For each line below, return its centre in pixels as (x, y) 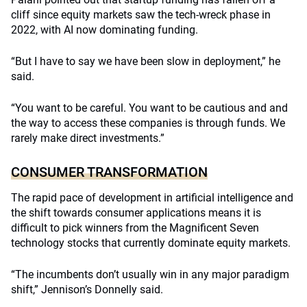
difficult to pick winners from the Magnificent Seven (135, 228)
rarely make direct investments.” (88, 138)
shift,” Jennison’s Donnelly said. (87, 290)
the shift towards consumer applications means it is (136, 213)
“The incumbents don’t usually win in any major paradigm (150, 274)
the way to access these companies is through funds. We (148, 123)
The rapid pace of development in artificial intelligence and (152, 198)
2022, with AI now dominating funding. (105, 30)
